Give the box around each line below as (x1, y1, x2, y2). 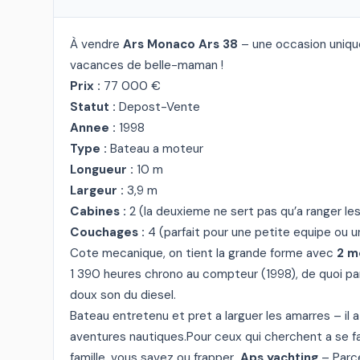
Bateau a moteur (107, 141, 203, 157)
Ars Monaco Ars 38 (123, 36, 238, 52)
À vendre (70, 36, 123, 52)
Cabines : (70, 203, 126, 219)
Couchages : (70, 224, 145, 240)
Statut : (70, 99, 116, 115)
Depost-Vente (116, 99, 200, 115)
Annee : (70, 120, 116, 136)
